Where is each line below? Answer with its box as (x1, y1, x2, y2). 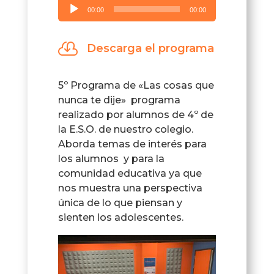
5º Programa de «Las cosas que (57, 80, 214, 92)
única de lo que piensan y (57, 197, 182, 209)
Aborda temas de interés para (57, 138, 207, 150)
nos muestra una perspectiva (57, 182, 202, 194)
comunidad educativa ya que (57, 168, 202, 180)
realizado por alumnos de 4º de (57, 109, 213, 121)
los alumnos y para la (57, 153, 165, 165)
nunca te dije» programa (57, 94, 180, 106)
